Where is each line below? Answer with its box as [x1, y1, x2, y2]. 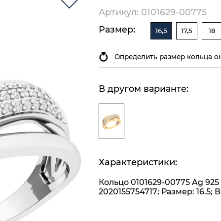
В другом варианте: [99, 83, 188, 94]
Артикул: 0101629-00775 [99, 6, 207, 17]
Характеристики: [99, 157, 177, 168]
